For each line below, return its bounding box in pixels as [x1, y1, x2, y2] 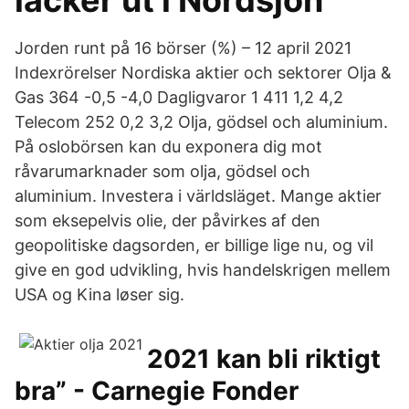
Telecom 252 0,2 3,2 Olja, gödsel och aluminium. [15, 112, 388, 131]
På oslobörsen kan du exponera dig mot [15, 137, 322, 156]
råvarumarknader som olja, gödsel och [15, 162, 310, 181]
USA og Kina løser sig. [15, 285, 184, 304]
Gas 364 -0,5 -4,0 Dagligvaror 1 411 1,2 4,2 [15, 88, 343, 107]
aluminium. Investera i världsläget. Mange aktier [15, 186, 382, 205]
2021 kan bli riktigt [147, 343, 381, 374]
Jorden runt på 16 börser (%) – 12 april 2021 [15, 38, 351, 58]
